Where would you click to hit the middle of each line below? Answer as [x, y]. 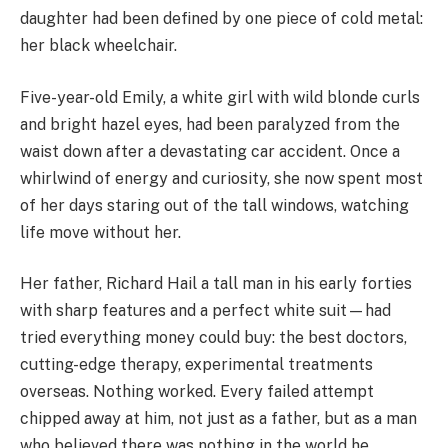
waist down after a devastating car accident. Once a [210, 151]
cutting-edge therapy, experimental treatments [196, 365]
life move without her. [100, 232]
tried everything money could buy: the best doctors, [213, 338]
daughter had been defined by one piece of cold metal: [221, 19]
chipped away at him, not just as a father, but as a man [218, 419]
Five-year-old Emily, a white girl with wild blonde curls [220, 97]
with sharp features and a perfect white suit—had [205, 311]
